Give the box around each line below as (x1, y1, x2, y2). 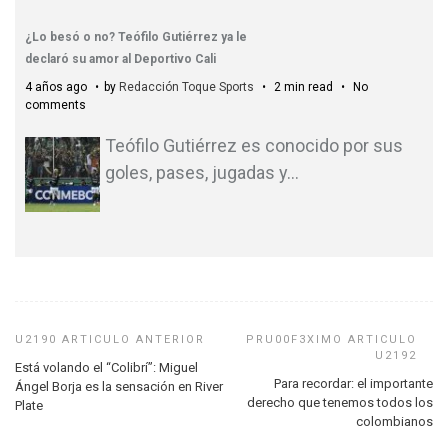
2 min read (271, 79, 336, 94)
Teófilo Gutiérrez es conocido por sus (105, 134, 403, 156)
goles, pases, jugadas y (105, 161, 287, 183)
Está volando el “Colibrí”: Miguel (15, 360, 198, 376)
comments (25, 97, 86, 112)
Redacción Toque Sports (119, 79, 254, 94)
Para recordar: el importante (274, 376, 433, 392)
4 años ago (25, 79, 90, 94)
